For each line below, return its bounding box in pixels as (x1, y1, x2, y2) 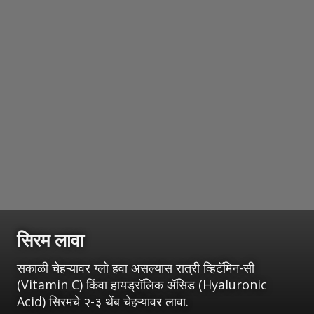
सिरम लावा (17, 226, 84, 252)
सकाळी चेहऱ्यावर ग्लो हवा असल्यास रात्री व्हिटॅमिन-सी (17, 259, 254, 276)
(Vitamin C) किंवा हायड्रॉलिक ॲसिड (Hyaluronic (17, 275, 267, 293)
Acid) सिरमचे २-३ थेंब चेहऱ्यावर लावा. (17, 292, 189, 310)
